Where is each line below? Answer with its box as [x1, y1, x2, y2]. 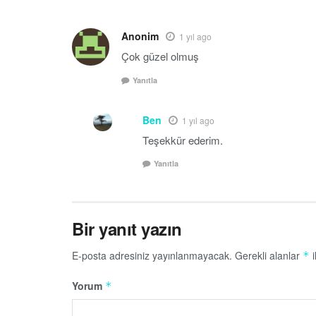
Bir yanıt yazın [72, 217, 182, 241]
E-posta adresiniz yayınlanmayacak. [72, 248, 232, 263]
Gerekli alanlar [235, 248, 303, 263]
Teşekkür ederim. [142, 132, 223, 147]
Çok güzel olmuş [121, 49, 199, 64]
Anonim [121, 29, 159, 44]
